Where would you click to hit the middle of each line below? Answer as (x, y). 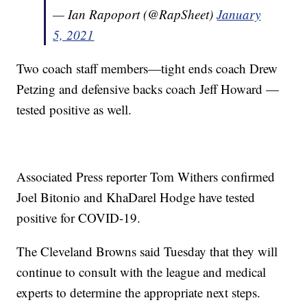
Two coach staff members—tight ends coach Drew (147, 69)
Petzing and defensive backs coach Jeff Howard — (148, 89)
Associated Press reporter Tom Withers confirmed (146, 177)
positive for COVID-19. (79, 218)
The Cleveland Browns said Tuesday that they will (147, 251)
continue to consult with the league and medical (142, 272)
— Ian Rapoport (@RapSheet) (135, 14)
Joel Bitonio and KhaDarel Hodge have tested (136, 197)
